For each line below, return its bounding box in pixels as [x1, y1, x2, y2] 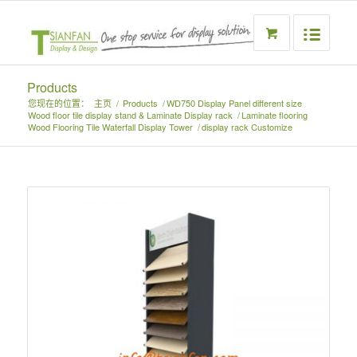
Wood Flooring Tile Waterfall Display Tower [27, 120, 193, 133]
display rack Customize [201, 120, 292, 133]
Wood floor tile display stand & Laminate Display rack [27, 108, 233, 121]
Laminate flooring [241, 108, 308, 121]
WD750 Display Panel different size [166, 96, 302, 109]
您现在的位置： [27, 96, 89, 109]
